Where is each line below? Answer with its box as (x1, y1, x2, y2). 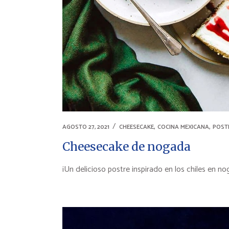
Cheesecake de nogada (62, 139, 191, 154)
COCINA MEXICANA (157, 122, 209, 132)
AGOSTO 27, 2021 (62, 122, 109, 132)
